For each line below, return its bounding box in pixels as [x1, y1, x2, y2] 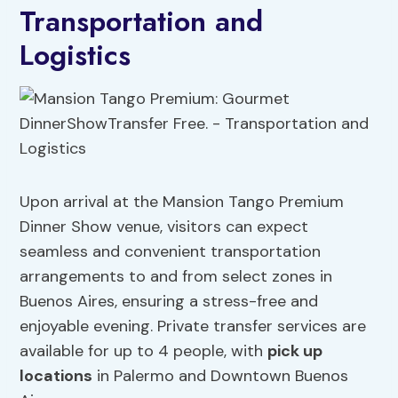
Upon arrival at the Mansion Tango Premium [20, 191, 345, 213]
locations [20, 365, 93, 387]
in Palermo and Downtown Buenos [92, 365, 349, 387]
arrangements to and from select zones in [20, 266, 333, 288]
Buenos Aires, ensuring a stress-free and [20, 291, 319, 313]
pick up [267, 340, 323, 362]
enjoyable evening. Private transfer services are [20, 315, 367, 338]
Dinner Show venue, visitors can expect [20, 216, 309, 238]
